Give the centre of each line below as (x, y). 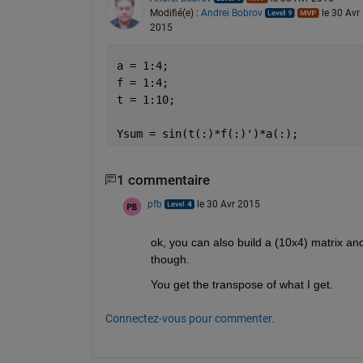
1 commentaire (163, 180)
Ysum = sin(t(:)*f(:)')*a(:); (207, 133)
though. (170, 259)
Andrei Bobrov (231, 13)
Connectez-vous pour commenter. (190, 318)
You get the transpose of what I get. (241, 284)
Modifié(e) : (175, 13)
